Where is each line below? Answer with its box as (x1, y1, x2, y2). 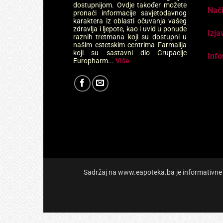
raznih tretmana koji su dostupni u (73, 33, 187, 41)
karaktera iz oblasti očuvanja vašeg (73, 17, 187, 25)
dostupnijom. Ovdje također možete (73, 1, 187, 9)
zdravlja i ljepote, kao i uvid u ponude (73, 25, 187, 33)
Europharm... (73, 57, 114, 65)
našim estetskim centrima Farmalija (73, 41, 187, 49)
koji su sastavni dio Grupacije (73, 49, 187, 57)
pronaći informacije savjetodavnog (73, 9, 187, 17)
